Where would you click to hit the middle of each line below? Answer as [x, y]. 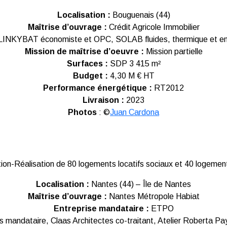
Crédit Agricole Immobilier [153, 27]
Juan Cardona [135, 112]
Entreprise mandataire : [101, 209]
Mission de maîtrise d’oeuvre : [84, 51]
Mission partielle [173, 51]
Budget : [91, 76]
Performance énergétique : [99, 88]
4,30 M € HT [132, 76]
